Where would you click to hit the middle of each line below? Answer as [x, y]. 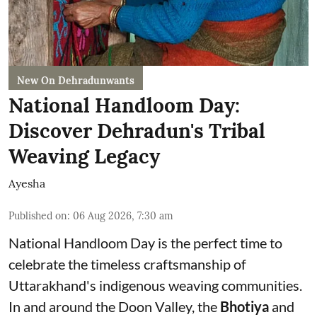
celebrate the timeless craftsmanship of [127, 264]
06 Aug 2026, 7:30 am [123, 216]
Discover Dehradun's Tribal [137, 131]
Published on [38, 216]
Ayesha [27, 184]
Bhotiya [244, 307]
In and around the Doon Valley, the [114, 307]
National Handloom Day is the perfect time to [145, 243]
